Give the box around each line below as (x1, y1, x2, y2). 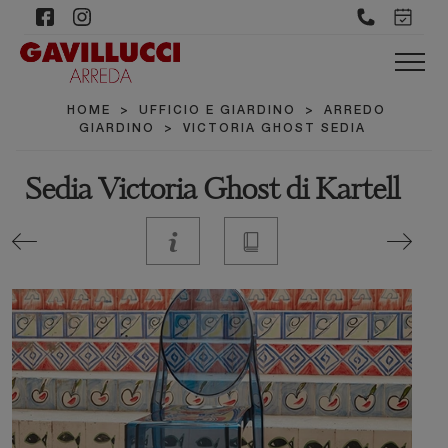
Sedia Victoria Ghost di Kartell (24, 177, 400, 207)
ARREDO (323, 105, 386, 117)
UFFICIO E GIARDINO (138, 105, 296, 117)
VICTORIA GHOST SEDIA (182, 123, 366, 135)
